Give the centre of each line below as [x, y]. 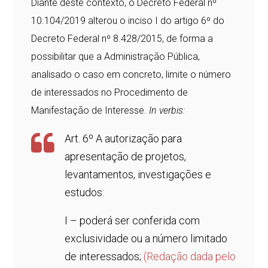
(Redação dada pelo [190, 257]
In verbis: [167, 111]
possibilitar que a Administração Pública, [116, 57]
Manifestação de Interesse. [90, 111]
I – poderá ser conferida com [133, 221]
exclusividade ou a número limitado [146, 239]
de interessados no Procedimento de [110, 93]
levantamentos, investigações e [138, 175]
